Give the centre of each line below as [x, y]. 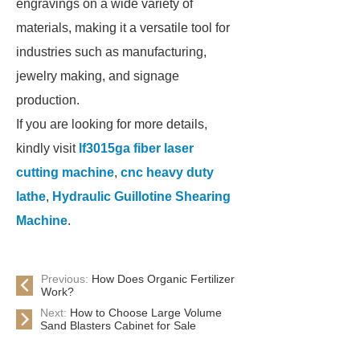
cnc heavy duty [167, 172]
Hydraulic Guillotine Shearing [141, 196]
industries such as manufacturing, [111, 52]
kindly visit [47, 148]
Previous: [67, 279]
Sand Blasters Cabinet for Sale [118, 325]
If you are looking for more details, [112, 124]
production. [48, 100]
